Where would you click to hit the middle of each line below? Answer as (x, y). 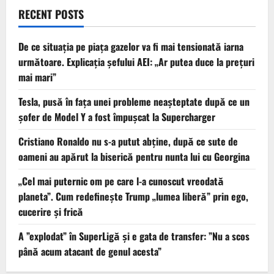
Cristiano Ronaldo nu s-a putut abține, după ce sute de (128, 141)
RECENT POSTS (51, 14)
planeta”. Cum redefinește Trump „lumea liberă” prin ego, (133, 196)
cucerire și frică (51, 211)
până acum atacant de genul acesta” (90, 251)
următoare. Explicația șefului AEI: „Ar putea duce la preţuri (136, 61)
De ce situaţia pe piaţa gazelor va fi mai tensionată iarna (131, 46)
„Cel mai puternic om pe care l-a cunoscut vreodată (121, 181)
